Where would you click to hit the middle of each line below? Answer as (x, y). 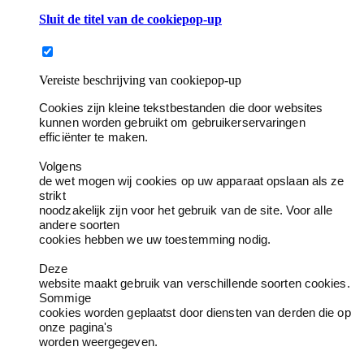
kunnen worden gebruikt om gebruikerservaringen (172, 123)
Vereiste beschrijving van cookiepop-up (140, 80)
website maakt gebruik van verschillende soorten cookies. (195, 284)
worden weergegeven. (98, 342)
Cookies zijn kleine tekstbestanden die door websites (181, 108)
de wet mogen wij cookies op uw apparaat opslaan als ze (192, 181)
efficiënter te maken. (94, 137)
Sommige (65, 298)
